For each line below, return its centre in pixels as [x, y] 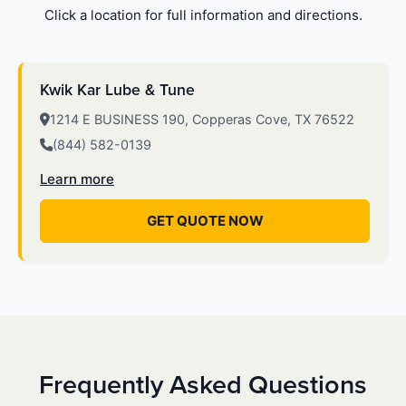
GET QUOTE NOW [205, 221]
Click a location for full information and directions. [203, 15]
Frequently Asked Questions [203, 386]
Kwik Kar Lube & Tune [117, 91]
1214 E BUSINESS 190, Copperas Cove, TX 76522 [202, 120]
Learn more [77, 179]
